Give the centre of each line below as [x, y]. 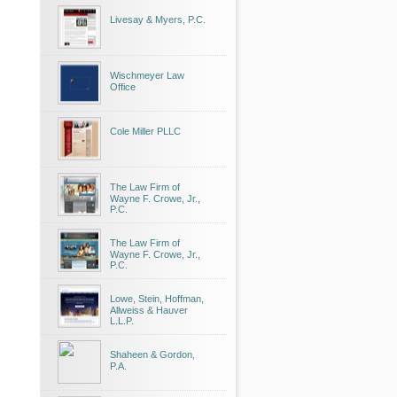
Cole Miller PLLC [145, 131]
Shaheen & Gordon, [152, 354]
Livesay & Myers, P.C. [158, 19]
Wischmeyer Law [147, 75]
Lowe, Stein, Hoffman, [157, 299]
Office [123, 87]
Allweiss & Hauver [149, 310]
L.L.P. [122, 321]
